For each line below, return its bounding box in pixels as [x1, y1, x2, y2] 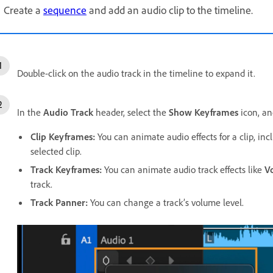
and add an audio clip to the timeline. [87, 2, 253, 16]
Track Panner [30, 196, 85, 208]
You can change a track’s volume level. [90, 196, 244, 208]
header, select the [93, 105, 169, 118]
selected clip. [30, 144, 82, 157]
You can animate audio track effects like [102, 163, 264, 175]
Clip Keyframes [30, 130, 93, 143]
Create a [4, 2, 43, 16]
